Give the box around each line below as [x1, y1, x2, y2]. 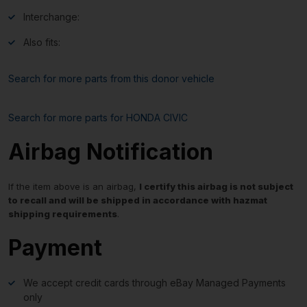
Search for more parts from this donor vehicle [8, 72, 214, 84]
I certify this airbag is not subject [139, 180, 293, 192]
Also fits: [23, 36, 60, 48]
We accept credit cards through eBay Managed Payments [23, 276, 286, 288]
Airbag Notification [8, 138, 213, 165]
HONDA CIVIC [126, 111, 188, 123]
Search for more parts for [8, 111, 126, 123]
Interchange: [23, 10, 79, 23]
